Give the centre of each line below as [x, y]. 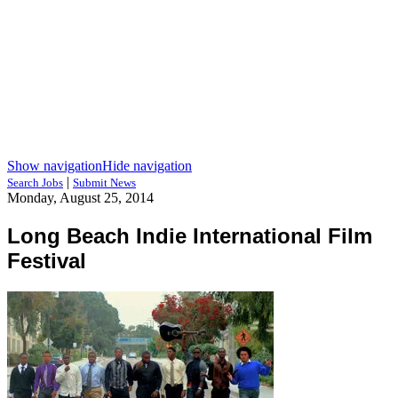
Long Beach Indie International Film [190, 235]
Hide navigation [147, 166]
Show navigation [55, 166]
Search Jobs [35, 183]
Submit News [104, 183]
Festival [47, 260]
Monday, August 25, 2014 [80, 198]
